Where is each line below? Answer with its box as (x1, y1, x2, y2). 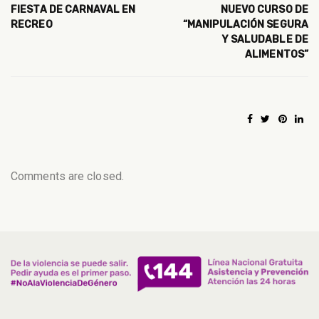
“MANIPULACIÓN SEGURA (182, 19, 308, 31)
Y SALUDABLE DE (221, 33, 308, 46)
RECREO (11, 19, 53, 31)
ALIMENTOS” (245, 48, 308, 61)
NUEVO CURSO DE (220, 4, 308, 16)
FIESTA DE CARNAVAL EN (11, 4, 136, 16)
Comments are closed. (11, 169, 124, 184)
